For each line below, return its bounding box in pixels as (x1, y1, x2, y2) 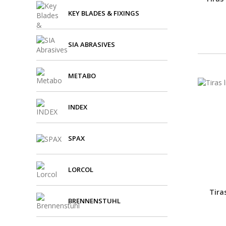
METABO (68, 71, 96, 80)
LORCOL (68, 165, 93, 174)
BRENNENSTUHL (68, 196, 121, 205)
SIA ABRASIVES (68, 40, 115, 49)
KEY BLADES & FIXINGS (68, 9, 139, 18)
